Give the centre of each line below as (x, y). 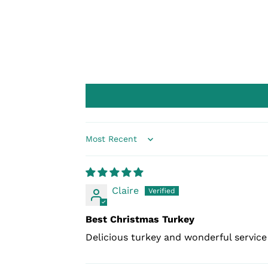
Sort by (102, 145)
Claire (125, 191)
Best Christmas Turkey (140, 220)
